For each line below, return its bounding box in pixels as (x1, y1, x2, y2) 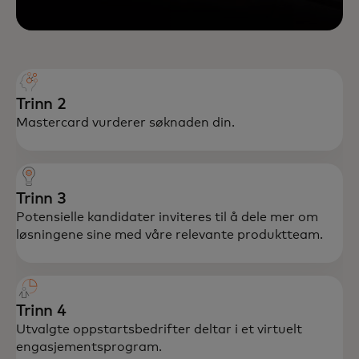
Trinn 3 (16, 191, 67, 207)
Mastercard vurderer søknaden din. (16, 116, 235, 129)
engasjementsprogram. (16, 341, 162, 353)
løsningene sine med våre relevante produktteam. (16, 228, 323, 241)
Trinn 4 (16, 303, 67, 319)
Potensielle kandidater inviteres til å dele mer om (16, 211, 318, 224)
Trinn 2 (16, 96, 67, 112)
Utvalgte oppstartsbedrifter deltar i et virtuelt (16, 323, 302, 336)
